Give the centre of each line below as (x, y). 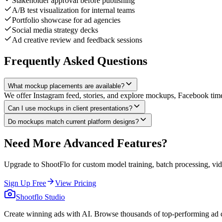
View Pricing (76, 183)
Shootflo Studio (40, 197)
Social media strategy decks (55, 30)
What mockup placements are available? (66, 86)
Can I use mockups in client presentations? (70, 109)
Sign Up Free (25, 183)
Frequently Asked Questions (76, 61)
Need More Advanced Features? (86, 143)
